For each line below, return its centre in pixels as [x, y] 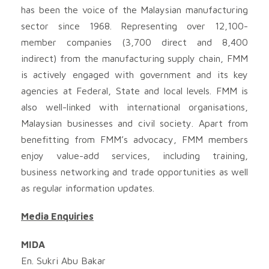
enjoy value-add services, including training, [134, 155]
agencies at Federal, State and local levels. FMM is [134, 90]
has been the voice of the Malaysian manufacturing [134, 9]
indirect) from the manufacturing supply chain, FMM [134, 58]
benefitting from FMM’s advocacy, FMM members [134, 139]
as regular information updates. [88, 188]
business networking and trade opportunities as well [134, 171]
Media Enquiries [57, 216]
